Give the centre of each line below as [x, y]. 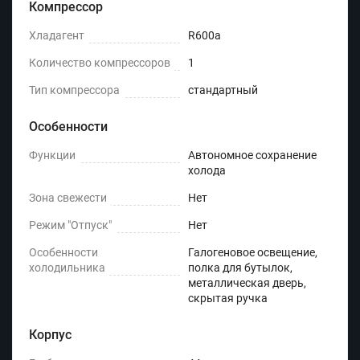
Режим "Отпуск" [70, 225]
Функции [52, 155]
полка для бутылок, [240, 268]
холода [207, 171]
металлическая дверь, [247, 283]
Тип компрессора [74, 90]
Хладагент [57, 36]
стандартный [223, 90]
